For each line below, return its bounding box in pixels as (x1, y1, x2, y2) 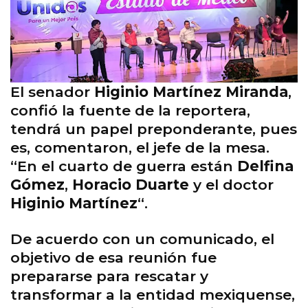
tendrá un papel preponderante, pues (10, 120, 297, 138)
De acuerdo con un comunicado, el (10, 230, 274, 248)
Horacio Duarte (72, 176, 189, 194)
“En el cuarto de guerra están (10, 157, 237, 175)
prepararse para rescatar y (10, 267, 208, 285)
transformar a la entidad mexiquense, (10, 286, 295, 304)
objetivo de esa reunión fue (10, 249, 217, 267)
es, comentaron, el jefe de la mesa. (10, 139, 269, 157)
